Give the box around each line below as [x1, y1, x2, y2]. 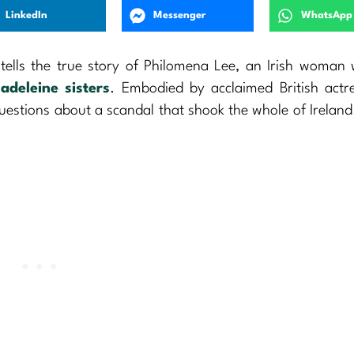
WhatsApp [300, 10, 352, 21]
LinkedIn [6, 10, 48, 21]
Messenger [153, 10, 207, 21]
